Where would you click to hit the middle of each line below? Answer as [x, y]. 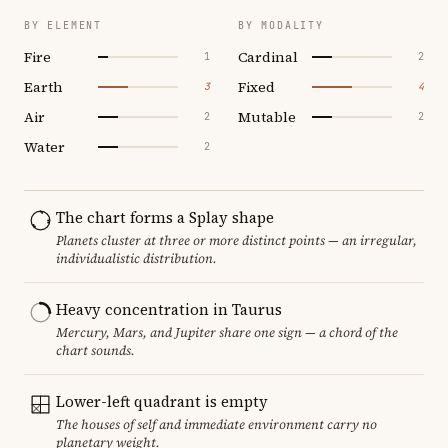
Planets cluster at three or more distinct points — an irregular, [236, 240]
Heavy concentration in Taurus [169, 309]
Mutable [267, 116]
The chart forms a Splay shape [165, 217]
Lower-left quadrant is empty [162, 401]
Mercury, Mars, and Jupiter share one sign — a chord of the [227, 332]
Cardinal [268, 56]
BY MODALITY [281, 25]
